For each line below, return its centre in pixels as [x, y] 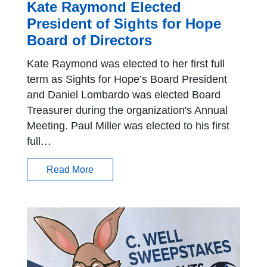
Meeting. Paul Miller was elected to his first [128, 126]
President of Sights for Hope [124, 24]
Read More [70, 170]
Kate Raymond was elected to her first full [126, 64]
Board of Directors [89, 41]
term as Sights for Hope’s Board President [127, 80]
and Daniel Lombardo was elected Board [124, 95]
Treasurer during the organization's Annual [127, 111]
